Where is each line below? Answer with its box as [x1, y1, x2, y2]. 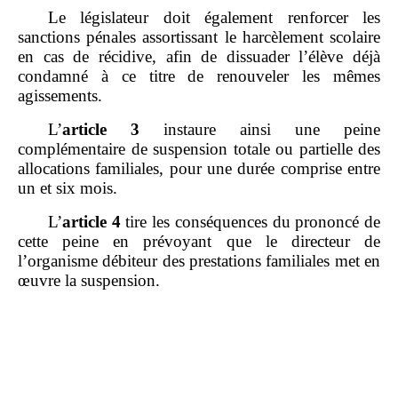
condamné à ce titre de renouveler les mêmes [18, 66, 380, 85]
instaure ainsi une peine [163, 119, 380, 139]
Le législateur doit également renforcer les [48, 7, 380, 27]
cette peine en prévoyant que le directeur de [18, 231, 380, 251]
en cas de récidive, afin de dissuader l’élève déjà [18, 46, 380, 66]
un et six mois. [18, 178, 117, 197]
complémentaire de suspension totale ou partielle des [18, 139, 380, 158]
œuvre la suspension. [18, 270, 160, 290]
